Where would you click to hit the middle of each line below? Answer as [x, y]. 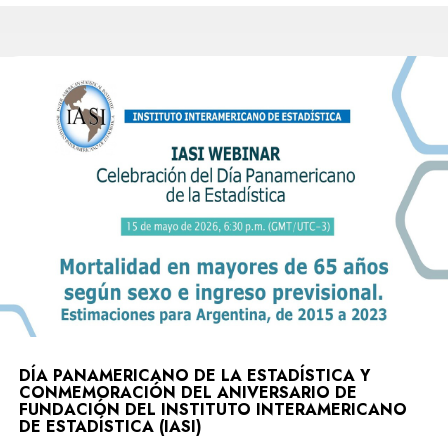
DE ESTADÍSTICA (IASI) [110, 427]
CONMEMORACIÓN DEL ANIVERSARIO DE [188, 393]
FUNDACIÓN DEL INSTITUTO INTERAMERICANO [213, 410]
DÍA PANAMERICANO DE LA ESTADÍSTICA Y [194, 376]
